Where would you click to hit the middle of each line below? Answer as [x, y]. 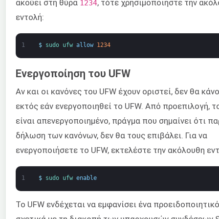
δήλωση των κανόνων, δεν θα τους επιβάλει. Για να [111, 135]
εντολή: [30, 17]
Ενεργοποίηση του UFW [73, 73]
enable [86, 178]
